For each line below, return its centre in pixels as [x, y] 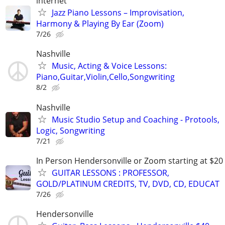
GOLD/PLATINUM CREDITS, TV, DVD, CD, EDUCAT [128, 184]
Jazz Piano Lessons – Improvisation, [118, 13]
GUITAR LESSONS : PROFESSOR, [110, 173]
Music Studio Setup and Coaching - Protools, [136, 119]
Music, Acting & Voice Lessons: [109, 66]
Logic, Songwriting [71, 130]
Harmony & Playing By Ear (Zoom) [100, 24]
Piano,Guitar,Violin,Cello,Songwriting [105, 77]
